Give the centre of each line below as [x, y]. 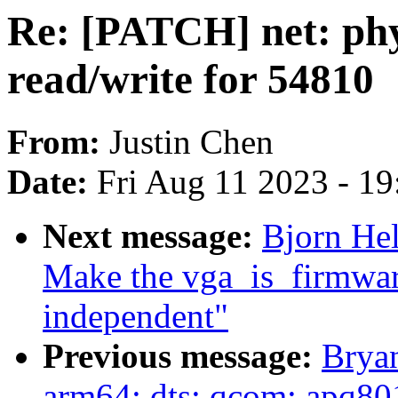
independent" [135, 316]
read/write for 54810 [191, 79]
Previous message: [182, 356]
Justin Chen [191, 142]
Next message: [152, 236]
